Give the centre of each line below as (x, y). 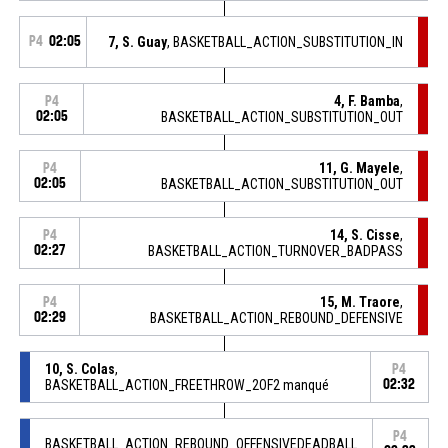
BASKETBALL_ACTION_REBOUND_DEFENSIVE (277, 317)
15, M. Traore (360, 301)
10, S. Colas (79, 368)
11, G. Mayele (360, 167)
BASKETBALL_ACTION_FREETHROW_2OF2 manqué (186, 384)
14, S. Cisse (365, 234)
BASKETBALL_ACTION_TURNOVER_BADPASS (276, 250)
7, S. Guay (138, 41)
